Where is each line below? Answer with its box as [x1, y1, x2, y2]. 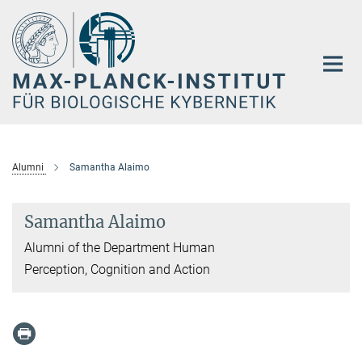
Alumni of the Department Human [24, 239, 215, 255]
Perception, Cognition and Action [24, 261, 210, 277]
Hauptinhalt [4, 7, 71, 23]
